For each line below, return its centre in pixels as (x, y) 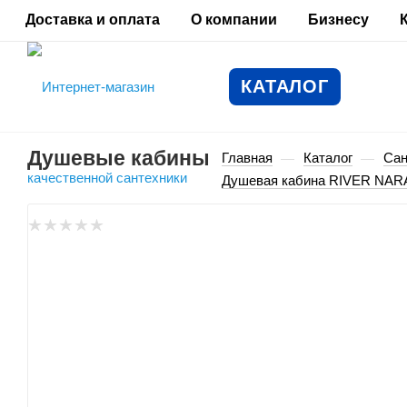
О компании (234, 20)
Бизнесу (338, 20)
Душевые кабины (119, 158)
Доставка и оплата (93, 20)
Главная (247, 158)
